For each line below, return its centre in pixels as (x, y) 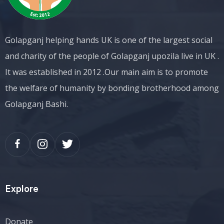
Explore (22, 189)
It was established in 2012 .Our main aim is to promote (106, 72)
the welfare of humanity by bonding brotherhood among (112, 88)
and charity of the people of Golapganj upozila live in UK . (112, 56)
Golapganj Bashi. (36, 104)
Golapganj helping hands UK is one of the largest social (109, 40)
